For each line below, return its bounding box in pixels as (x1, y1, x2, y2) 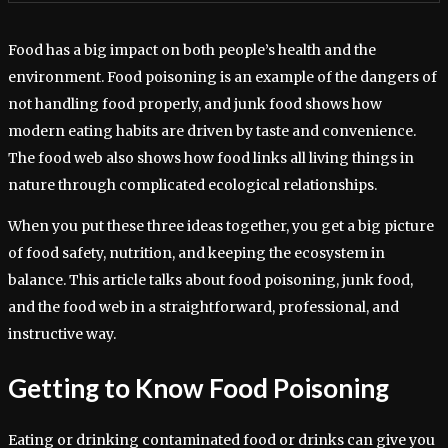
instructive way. (8, 325, 116, 344)
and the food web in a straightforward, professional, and (8, 298, 399, 317)
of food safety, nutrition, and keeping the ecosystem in (8, 244, 385, 263)
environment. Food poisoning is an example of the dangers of (8, 68, 437, 87)
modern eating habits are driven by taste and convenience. (8, 122, 416, 141)
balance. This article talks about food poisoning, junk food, (8, 271, 413, 290)
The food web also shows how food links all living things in (8, 149, 414, 168)
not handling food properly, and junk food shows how (8, 95, 382, 114)
